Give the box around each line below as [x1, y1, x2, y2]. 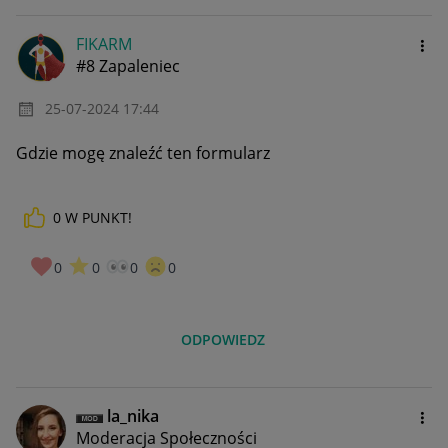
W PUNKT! [65, 207, 132, 227]
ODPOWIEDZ [181, 330, 266, 350]
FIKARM [76, 32, 132, 55]
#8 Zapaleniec [76, 54, 180, 77]
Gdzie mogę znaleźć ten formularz [16, 141, 270, 164]
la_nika [107, 405, 159, 428]
